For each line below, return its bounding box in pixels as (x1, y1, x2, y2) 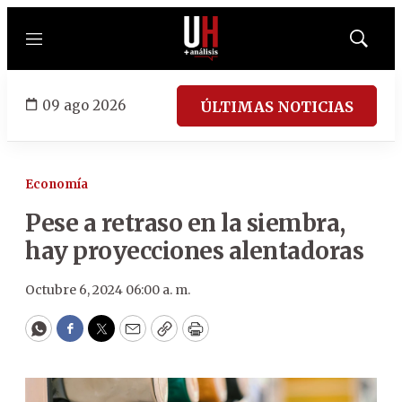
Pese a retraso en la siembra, (25, 208, 345, 238)
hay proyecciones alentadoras (25, 236, 363, 266)
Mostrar (357, 37, 398, 51)
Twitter (100, 326, 161, 347)
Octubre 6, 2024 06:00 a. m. (25, 282, 190, 298)
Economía (25, 177, 88, 192)
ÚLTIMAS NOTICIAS (200, 97, 354, 116)
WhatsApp (37, 326, 122, 347)
